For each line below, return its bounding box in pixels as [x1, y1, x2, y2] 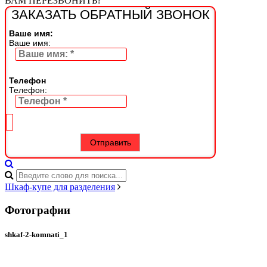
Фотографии [5, 203, 70, 216]
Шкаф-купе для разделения [5, 182, 115, 192]
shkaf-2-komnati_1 [5, 229, 68, 239]
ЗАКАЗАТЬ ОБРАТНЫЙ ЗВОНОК [11, 7, 210, 22]
